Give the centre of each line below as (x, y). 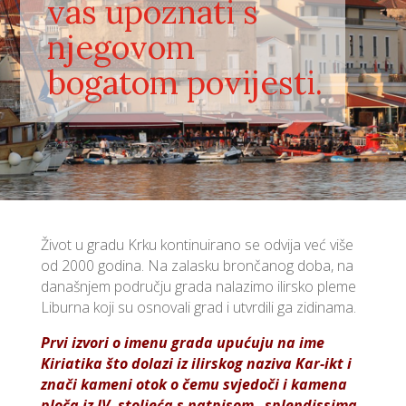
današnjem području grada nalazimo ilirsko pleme (198, 286)
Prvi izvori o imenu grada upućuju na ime (182, 342)
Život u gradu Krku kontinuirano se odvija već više (197, 244)
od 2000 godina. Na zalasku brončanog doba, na (197, 265)
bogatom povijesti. (185, 82)
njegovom (121, 47)
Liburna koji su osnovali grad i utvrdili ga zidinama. (198, 307)
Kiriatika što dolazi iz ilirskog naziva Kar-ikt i (196, 363)
